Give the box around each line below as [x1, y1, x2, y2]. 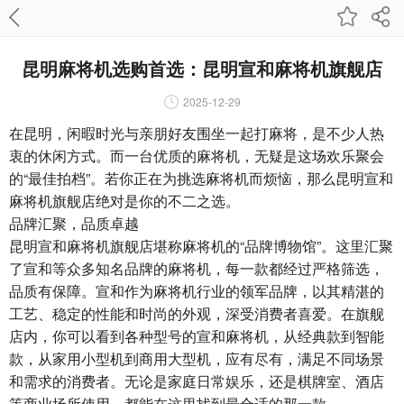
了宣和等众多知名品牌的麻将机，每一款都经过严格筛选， [9, 258, 384, 279]
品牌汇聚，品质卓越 [9, 213, 139, 234]
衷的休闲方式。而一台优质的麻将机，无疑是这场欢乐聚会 [9, 145, 384, 166]
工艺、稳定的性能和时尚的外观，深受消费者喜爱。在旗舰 [9, 303, 384, 324]
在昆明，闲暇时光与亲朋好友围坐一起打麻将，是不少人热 [9, 123, 384, 143]
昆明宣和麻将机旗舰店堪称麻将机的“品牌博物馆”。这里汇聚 [9, 235, 393, 256]
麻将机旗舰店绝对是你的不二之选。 [9, 190, 240, 211]
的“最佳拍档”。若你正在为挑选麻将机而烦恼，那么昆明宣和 [9, 168, 393, 188]
